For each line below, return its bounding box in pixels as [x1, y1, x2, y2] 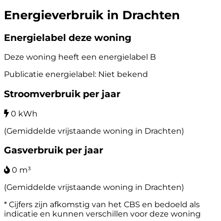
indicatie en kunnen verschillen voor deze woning [4, 209, 201, 219]
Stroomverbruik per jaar [4, 88, 120, 100]
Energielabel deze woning [4, 32, 131, 43]
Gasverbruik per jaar [4, 145, 103, 156]
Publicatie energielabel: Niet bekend [4, 70, 148, 79]
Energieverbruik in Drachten [4, 7, 180, 22]
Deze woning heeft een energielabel [4, 52, 150, 62]
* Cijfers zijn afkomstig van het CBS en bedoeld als [4, 200, 200, 210]
